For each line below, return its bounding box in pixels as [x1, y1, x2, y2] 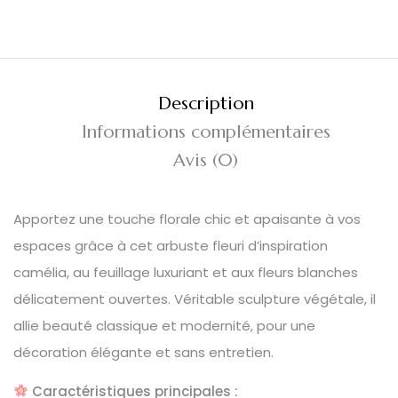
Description [157, 92, 254, 115]
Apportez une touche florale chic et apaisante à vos [13, 209, 361, 228]
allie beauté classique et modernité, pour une [13, 315, 315, 335]
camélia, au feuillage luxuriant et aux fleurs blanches [13, 262, 358, 282]
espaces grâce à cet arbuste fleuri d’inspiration [13, 235, 328, 255]
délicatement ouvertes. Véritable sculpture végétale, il [13, 289, 376, 308]
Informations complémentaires [81, 120, 330, 143]
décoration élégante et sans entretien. [13, 342, 274, 362]
